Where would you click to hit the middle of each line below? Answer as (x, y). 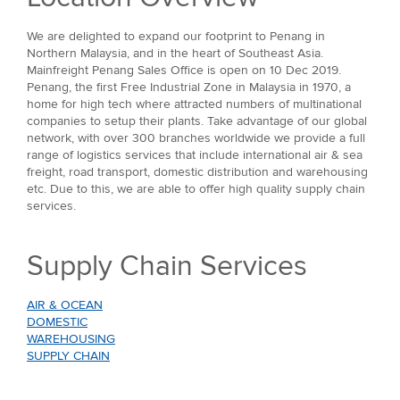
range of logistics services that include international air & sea (195, 154)
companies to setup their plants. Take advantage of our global (197, 121)
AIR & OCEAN (65, 304)
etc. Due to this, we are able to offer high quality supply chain (196, 188)
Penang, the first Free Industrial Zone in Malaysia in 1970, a (189, 87)
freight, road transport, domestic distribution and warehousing (197, 171)
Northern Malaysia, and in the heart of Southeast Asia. (175, 53)
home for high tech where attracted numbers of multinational (194, 104)
